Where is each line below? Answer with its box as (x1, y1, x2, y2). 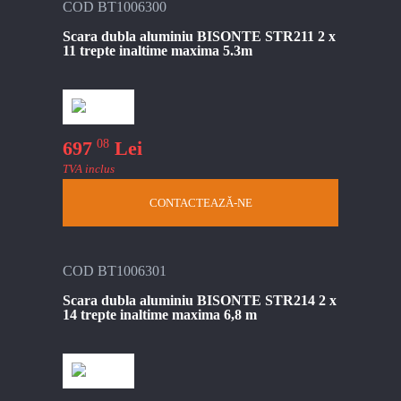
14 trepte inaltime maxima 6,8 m (63, 307, 257, 323)
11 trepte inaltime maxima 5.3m (63, 42, 252, 58)
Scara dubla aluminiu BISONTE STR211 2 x (63, 28, 336, 44)
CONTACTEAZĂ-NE (149, 196, 252, 210)
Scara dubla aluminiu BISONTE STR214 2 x (63, 293, 337, 309)
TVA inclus (63, 162, 115, 176)
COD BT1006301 (63, 263, 166, 279)
